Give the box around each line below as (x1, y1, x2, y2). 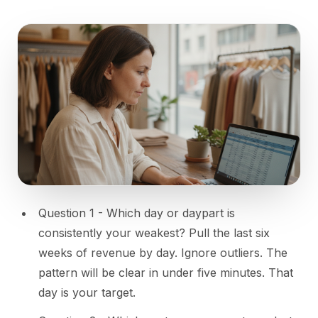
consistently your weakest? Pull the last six (38, 226, 270, 241)
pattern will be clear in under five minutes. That (38, 265, 293, 280)
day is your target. (38, 285, 136, 300)
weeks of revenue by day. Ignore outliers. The (38, 246, 287, 261)
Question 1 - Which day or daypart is (38, 206, 235, 221)
